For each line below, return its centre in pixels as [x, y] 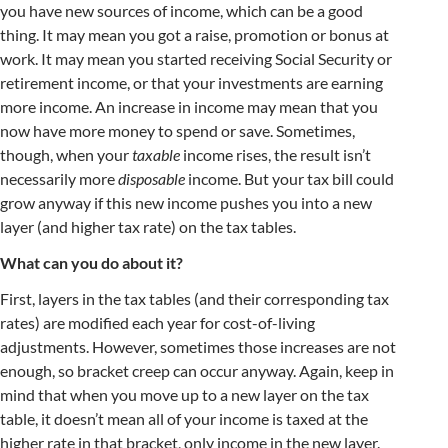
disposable [151, 178]
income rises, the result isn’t [275, 154]
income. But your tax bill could [289, 178]
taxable [156, 154]
